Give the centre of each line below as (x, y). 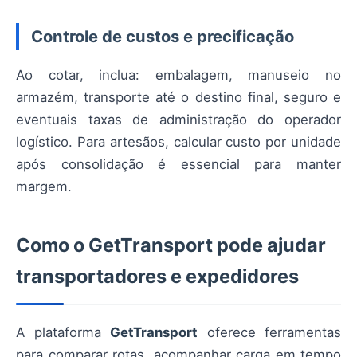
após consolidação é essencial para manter (178, 164)
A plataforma (63, 332)
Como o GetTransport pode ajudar (171, 245)
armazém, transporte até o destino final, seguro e (178, 97)
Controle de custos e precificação (163, 36)
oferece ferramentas (269, 332)
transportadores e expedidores (157, 276)
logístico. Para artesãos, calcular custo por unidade (178, 141)
